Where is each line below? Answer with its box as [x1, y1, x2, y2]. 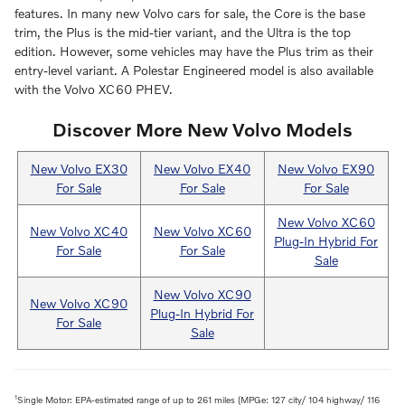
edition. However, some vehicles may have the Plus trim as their [14, 43, 373, 60]
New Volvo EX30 [30, 160, 127, 176]
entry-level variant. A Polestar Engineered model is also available [14, 62, 373, 79]
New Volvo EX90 [278, 160, 374, 176]
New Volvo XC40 [30, 222, 127, 239]
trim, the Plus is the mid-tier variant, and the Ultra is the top [14, 24, 351, 41]
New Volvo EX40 [154, 160, 250, 176]
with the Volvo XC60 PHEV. [14, 81, 173, 98]
